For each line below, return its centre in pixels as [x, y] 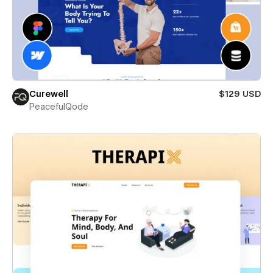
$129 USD [240, 94]
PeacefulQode [59, 107]
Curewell [49, 94]
